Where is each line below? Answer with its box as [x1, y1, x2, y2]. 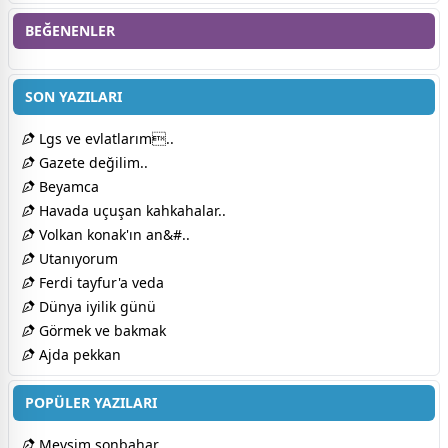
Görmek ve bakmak [35, 320, 166, 340]
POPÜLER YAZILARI [25, 392, 157, 412]
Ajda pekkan [35, 344, 121, 364]
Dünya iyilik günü [35, 296, 156, 316]
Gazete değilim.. [35, 152, 148, 172]
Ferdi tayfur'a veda [35, 272, 164, 292]
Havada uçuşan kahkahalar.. [35, 200, 226, 220]
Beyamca [35, 176, 99, 196]
